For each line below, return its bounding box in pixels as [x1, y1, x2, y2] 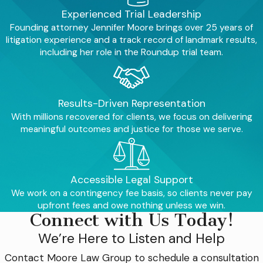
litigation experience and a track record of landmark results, [6, 34, 257, 46]
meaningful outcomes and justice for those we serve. [20, 123, 243, 135]
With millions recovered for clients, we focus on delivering [11, 110, 252, 123]
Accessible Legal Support [70, 173, 193, 187]
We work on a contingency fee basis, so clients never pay [11, 187, 252, 200]
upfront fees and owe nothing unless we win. [38, 200, 225, 212]
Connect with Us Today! [29, 210, 234, 231]
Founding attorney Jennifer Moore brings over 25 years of [10, 22, 253, 34]
